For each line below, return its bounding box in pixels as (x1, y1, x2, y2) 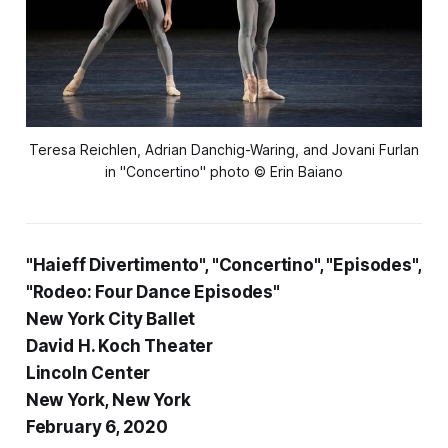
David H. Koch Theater (25, 336, 214, 357)
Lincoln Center (25, 363, 151, 384)
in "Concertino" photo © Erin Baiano (105, 163, 343, 181)
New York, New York (25, 390, 191, 411)
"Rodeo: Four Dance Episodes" (25, 282, 280, 303)
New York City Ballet (25, 309, 196, 330)
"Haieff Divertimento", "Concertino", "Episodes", (25, 255, 421, 276)
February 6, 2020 (25, 417, 168, 438)
